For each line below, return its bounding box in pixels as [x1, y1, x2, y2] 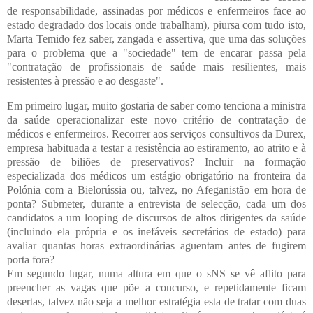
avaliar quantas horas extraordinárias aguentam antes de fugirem [7, 239, 306, 252]
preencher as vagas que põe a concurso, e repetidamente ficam [7, 281, 306, 293]
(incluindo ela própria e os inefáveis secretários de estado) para [7, 225, 306, 238]
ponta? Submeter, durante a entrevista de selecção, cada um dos [7, 197, 306, 210]
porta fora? [7, 253, 57, 265]
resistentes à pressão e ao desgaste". [7, 74, 163, 87]
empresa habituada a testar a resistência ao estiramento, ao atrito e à [7, 141, 306, 154]
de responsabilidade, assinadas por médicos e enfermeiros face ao [7, 4, 306, 17]
